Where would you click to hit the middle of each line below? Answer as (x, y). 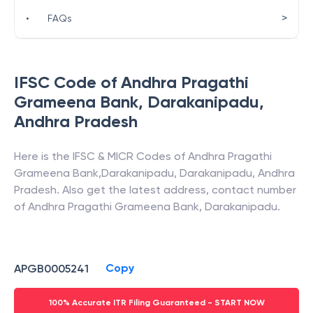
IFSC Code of (67, 82)
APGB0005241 (51, 268)
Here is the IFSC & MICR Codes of (101, 156)
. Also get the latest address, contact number (176, 190)
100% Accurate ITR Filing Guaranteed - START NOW (156, 303)
